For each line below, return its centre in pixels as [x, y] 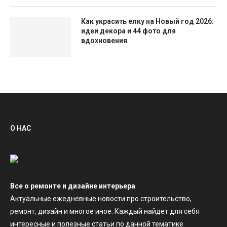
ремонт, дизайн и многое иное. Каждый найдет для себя [105, 211]
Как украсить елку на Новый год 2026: [147, 21]
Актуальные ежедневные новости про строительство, [101, 199]
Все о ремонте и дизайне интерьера [73, 186]
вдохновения [104, 41]
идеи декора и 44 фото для [128, 31]
